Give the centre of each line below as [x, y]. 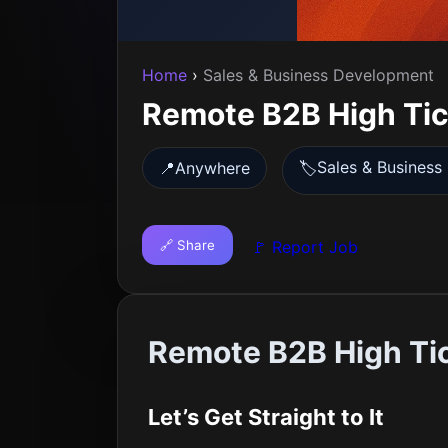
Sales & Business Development [318, 75]
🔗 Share [187, 245]
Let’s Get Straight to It [266, 417]
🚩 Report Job [304, 247]
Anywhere [212, 168]
